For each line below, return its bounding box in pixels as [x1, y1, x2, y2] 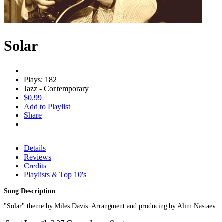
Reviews [24, 152, 51, 161]
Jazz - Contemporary [24, 84, 89, 93]
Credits [24, 161, 46, 170]
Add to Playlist [24, 102, 70, 111]
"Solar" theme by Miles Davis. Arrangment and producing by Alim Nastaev [4, 202, 216, 210]
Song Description [4, 187, 55, 195]
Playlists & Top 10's [24, 170, 86, 179]
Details [24, 143, 46, 152]
